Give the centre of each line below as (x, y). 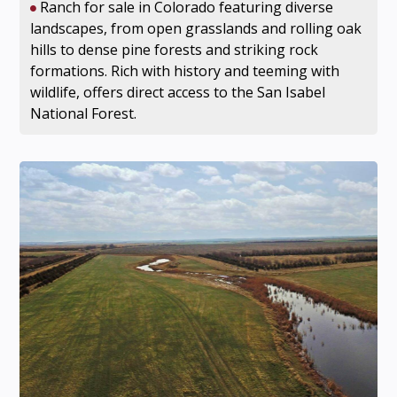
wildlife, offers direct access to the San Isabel (177, 92)
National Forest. (83, 113)
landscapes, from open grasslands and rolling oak (195, 28)
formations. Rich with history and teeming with (184, 71)
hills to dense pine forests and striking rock (174, 50)
